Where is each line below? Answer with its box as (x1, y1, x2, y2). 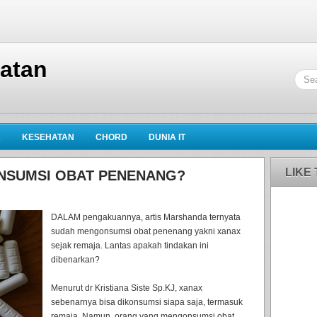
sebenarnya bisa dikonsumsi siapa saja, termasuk (51, 297, 243, 307)
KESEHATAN (22, 132, 74, 142)
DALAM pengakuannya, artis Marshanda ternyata (51, 212, 241, 222)
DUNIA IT (149, 132, 185, 142)
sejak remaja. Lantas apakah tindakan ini (51, 241, 209, 250)
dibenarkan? (51, 255, 100, 265)
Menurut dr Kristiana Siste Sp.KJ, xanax (51, 283, 202, 293)
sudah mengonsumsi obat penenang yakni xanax (51, 226, 241, 236)
